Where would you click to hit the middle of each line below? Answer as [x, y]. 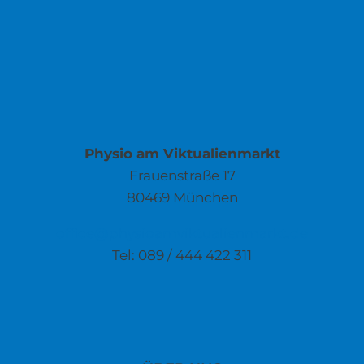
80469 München [182, 197]
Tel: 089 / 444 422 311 [182, 255]
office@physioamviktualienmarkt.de [182, 233]
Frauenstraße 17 [182, 175]
